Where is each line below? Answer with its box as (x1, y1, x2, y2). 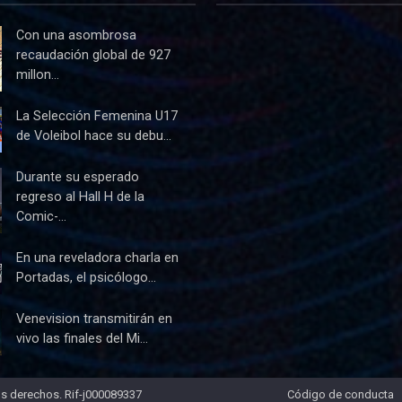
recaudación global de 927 (16, 47, 170, 63)
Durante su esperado (16, 169, 139, 185)
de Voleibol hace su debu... (16, 127, 171, 144)
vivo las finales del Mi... (16, 330, 148, 346)
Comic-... (16, 208, 66, 224)
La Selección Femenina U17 (16, 108, 178, 124)
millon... (16, 66, 59, 83)
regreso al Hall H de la (16, 188, 144, 205)
